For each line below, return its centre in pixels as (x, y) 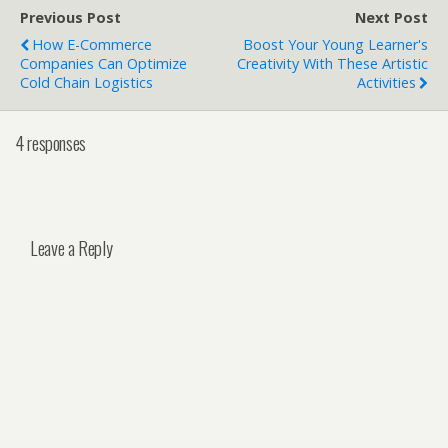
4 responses (50, 143)
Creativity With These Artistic (332, 63)
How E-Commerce (92, 44)
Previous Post (70, 17)
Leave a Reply (71, 247)
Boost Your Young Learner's (335, 44)
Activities (386, 82)
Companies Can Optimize (103, 63)
